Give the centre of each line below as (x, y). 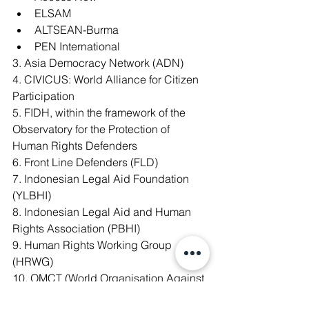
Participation (43, 96)
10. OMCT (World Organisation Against (110, 278)
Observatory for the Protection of (92, 129)
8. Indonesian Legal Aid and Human (103, 212)
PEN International (77, 46)
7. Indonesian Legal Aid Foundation (102, 179)
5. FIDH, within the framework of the (100, 112)
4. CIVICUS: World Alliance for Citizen (107, 79)
